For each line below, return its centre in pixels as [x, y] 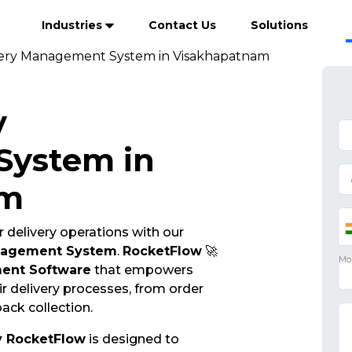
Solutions [279, 25]
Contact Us [182, 25]
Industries [73, 25]
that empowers [142, 270]
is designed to [132, 339]
